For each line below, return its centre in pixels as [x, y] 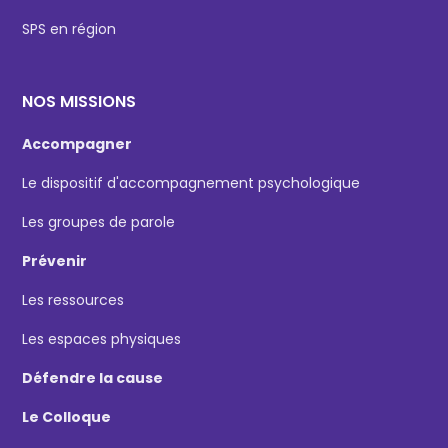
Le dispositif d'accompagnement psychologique [191, 182]
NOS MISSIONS [79, 101]
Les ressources [73, 299]
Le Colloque [67, 416]
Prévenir [55, 260]
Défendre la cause [93, 377]
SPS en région [69, 28]
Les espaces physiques [102, 338]
